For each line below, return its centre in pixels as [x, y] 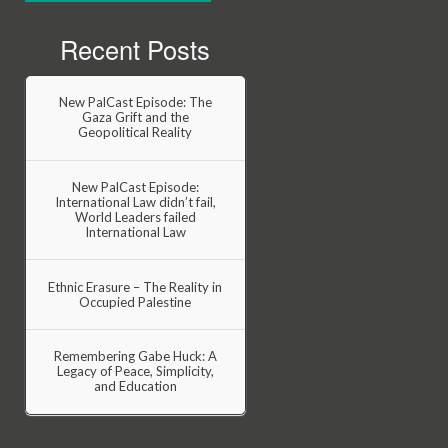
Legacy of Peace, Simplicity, [135, 371]
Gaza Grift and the [135, 117]
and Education [135, 386]
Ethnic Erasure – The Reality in [135, 286]
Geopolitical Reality [135, 132]
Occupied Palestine [135, 301]
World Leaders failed [135, 216]
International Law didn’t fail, [135, 201]
